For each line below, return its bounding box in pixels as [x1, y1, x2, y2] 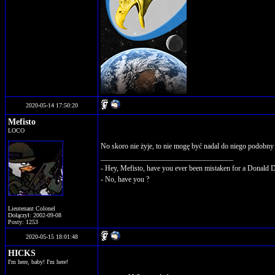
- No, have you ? [101, 175, 149, 184]
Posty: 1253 [8, 219, 38, 225]
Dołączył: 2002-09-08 [8, 212, 61, 219]
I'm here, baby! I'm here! [8, 258, 68, 265]
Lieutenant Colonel [8, 205, 55, 212]
